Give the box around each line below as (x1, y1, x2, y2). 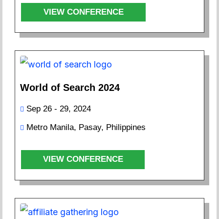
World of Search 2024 (20, 82, 120, 93)
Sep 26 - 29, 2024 (26, 104, 91, 114)
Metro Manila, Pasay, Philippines (26, 123, 146, 132)
